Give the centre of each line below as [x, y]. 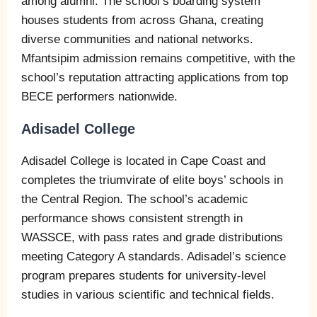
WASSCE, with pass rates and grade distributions [152, 237]
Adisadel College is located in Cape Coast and [143, 161]
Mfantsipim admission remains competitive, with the [158, 58]
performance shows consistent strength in [132, 218]
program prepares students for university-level [144, 275]
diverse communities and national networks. [137, 39]
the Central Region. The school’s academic [135, 199]
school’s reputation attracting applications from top [155, 77]
